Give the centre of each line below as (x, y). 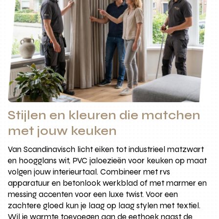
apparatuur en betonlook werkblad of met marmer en (108, 183)
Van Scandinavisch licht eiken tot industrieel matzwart (106, 150)
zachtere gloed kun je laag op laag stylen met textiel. (104, 206)
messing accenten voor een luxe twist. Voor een (93, 195)
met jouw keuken (63, 131)
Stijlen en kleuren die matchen (104, 116)
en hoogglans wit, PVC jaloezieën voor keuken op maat (108, 161)
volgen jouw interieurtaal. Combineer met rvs (89, 172)
